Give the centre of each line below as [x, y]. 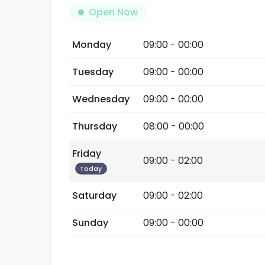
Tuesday [93, 72]
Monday [92, 45]
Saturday [94, 195]
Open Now [113, 12]
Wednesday [101, 99]
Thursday [95, 126]
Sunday [90, 223]
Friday [87, 153]
